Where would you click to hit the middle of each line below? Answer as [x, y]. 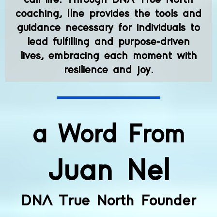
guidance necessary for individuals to [108, 28]
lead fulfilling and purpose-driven [108, 42]
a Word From [108, 135]
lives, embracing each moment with [108, 56]
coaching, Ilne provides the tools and [108, 14]
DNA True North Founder [108, 201]
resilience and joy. [108, 70]
